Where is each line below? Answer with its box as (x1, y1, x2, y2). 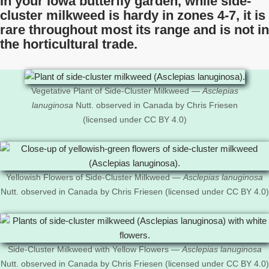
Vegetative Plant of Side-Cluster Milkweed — (31, 86, 202, 95)
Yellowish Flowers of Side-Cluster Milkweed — (6, 173, 183, 182)
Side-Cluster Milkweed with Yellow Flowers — (7, 245, 182, 254)
